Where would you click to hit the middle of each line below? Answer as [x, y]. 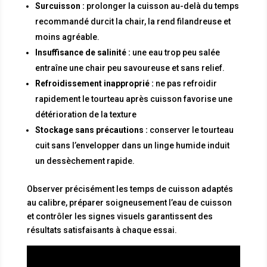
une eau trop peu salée [175, 52]
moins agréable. [67, 37]
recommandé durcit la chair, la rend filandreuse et [133, 21]
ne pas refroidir [185, 83]
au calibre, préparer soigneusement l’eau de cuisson [129, 202]
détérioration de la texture [86, 114]
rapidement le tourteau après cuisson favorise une [133, 99]
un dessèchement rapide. [85, 161]
